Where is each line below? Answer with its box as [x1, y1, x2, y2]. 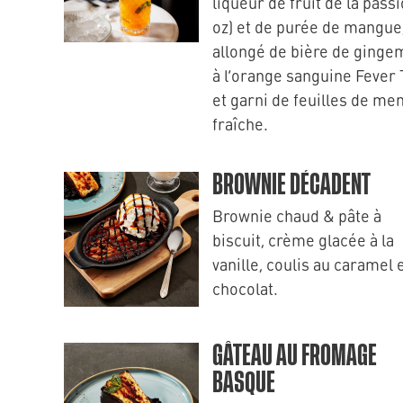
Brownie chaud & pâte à [212, 204, 381, 227]
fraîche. [212, 112, 268, 135]
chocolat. [212, 277, 278, 300]
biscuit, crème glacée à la [212, 228, 394, 251]
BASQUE [212, 369, 275, 398]
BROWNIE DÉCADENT [212, 171, 371, 200]
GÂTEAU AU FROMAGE [212, 342, 377, 371]
